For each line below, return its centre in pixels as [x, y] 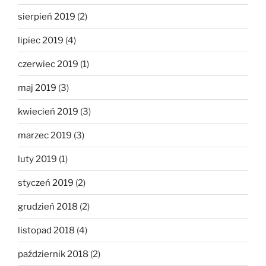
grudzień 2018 [48, 206]
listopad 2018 [46, 230]
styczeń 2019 [46, 183]
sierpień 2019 [47, 16]
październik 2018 [53, 254]
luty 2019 [37, 159]
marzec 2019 [45, 135]
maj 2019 [37, 88]
